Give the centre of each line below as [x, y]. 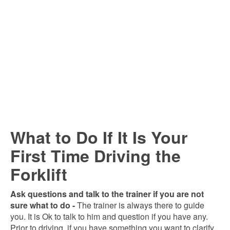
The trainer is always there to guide [140, 205]
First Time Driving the [95, 156]
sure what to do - [43, 205]
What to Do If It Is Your [99, 137]
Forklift [39, 174]
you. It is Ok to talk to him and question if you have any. [109, 216]
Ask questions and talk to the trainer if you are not [107, 194]
